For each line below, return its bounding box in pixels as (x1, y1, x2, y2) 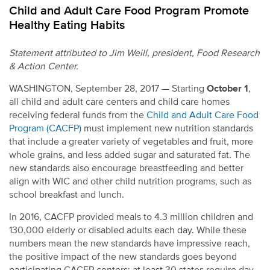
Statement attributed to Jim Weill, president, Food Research (9, 48, 260, 58)
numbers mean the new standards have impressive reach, (9, 239, 250, 249)
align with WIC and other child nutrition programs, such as (9, 177, 251, 187)
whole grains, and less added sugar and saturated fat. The (9, 150, 250, 160)
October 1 (207, 84, 248, 94)
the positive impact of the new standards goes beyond (9, 252, 237, 262)
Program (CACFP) (9, 124, 81, 134)
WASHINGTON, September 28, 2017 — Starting (9, 84, 207, 94)
